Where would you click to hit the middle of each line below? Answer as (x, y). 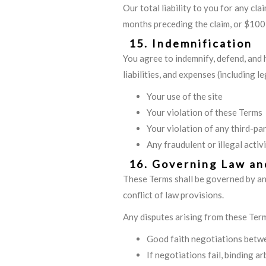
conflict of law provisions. (173, 195)
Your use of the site (185, 96)
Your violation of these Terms (205, 112)
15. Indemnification (191, 43)
